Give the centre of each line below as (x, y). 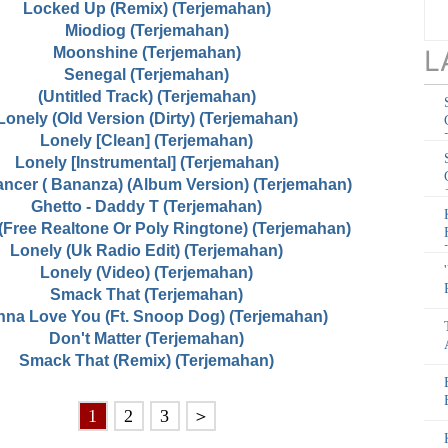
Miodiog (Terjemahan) (146, 31)
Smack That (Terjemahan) (146, 295)
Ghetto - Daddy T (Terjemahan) (146, 207)
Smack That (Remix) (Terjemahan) (146, 361)
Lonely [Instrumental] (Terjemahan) (146, 163)
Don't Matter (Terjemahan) (146, 339)
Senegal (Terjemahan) (146, 75)
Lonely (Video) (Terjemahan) (146, 273)
